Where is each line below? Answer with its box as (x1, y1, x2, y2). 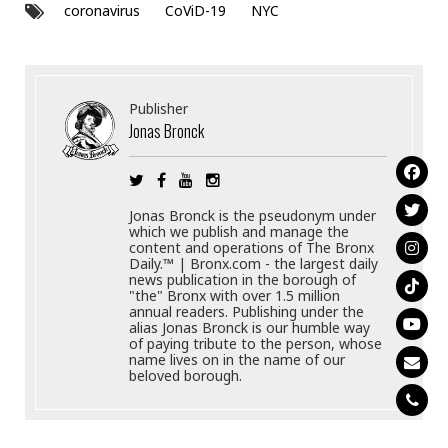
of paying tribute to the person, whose (129, 334, 383, 354)
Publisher (129, 99, 189, 119)
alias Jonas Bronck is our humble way (129, 318, 371, 338)
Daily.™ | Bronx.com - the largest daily (129, 254, 379, 274)
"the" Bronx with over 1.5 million (129, 286, 341, 306)
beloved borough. (129, 366, 243, 386)
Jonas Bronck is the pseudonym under (129, 206, 377, 226)
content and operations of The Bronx (129, 238, 375, 258)
